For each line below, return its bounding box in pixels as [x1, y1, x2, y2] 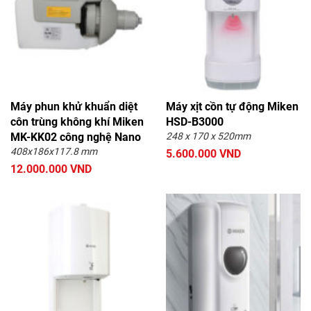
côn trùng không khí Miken [10, 115, 144, 129]
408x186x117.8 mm [10, 146, 97, 158]
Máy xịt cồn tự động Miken [166, 100, 299, 114]
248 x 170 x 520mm [166, 131, 251, 142]
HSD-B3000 [166, 115, 224, 129]
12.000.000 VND [10, 162, 92, 176]
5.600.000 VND [166, 147, 241, 161]
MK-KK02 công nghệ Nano [10, 131, 141, 144]
